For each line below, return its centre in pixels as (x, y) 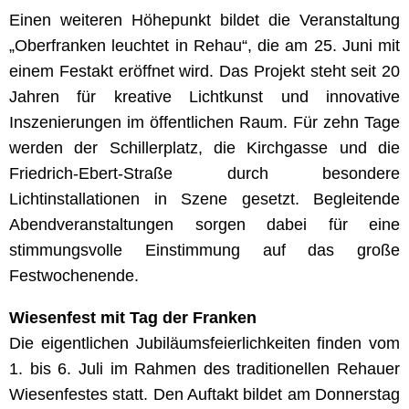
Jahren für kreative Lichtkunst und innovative (204, 96)
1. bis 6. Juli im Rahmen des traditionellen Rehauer (204, 368)
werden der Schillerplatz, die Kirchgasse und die (204, 147)
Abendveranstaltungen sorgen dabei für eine (204, 224)
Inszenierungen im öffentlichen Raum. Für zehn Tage (204, 122)
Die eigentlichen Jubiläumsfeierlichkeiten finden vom (204, 343)
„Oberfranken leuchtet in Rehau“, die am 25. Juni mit (204, 45)
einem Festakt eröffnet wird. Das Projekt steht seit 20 (204, 71)
